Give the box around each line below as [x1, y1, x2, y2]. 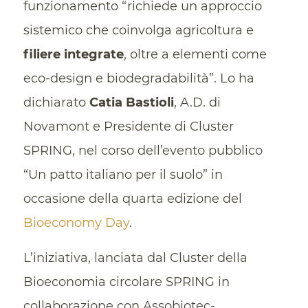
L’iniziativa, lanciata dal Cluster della [23, 250, 247, 265]
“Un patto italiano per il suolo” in [23, 167, 223, 183]
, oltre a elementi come [123, 47, 267, 63]
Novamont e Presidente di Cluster [23, 119, 234, 135]
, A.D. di [173, 95, 221, 111]
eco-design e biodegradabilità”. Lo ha [23, 71, 254, 87]
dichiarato [23, 95, 89, 111]
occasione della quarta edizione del [23, 191, 242, 207]
